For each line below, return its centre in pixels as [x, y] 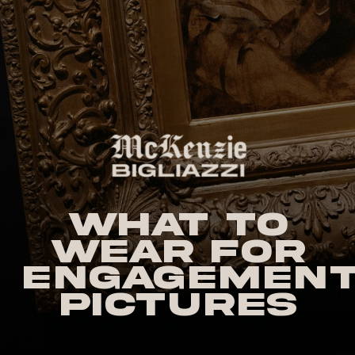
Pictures [179, 305]
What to [179, 225]
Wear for [179, 251]
